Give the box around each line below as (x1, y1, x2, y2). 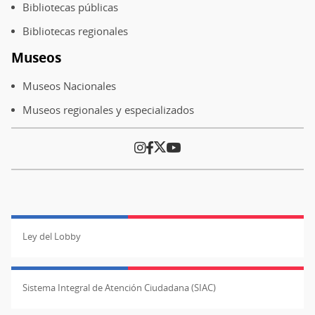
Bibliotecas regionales (22, 24, 128, 39)
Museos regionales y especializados (22, 102, 194, 117)
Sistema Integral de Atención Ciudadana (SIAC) (22, 281, 216, 294)
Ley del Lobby (22, 229, 81, 243)
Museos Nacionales (22, 78, 116, 93)
